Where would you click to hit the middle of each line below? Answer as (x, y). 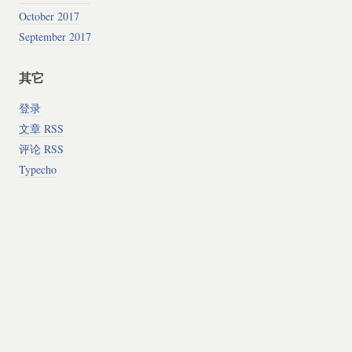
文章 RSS (41, 129)
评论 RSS (41, 149)
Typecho (37, 170)
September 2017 (55, 36)
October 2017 (49, 16)
